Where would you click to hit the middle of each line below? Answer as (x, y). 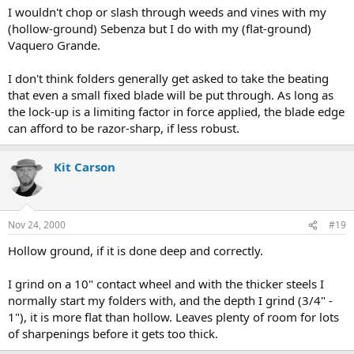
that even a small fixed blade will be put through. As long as (171, 94)
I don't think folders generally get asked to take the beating (168, 78)
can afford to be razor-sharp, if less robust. (124, 128)
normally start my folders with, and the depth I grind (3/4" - (170, 301)
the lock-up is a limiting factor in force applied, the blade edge (176, 111)
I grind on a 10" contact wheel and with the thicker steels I (166, 284)
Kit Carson (85, 166)
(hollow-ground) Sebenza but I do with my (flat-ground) (160, 28)
